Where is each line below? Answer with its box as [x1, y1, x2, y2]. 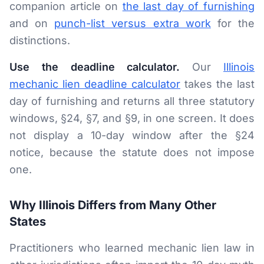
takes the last [180, 78, 255, 90]
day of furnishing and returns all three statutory [9, 95, 255, 107]
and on [9, 17, 55, 29]
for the [210, 17, 255, 29]
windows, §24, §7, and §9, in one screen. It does [9, 112, 255, 124]
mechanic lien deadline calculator [9, 78, 180, 90]
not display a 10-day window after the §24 [9, 129, 255, 141]
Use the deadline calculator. [9, 61, 180, 73]
